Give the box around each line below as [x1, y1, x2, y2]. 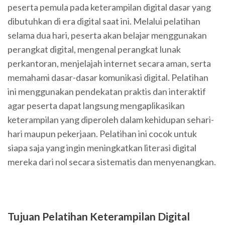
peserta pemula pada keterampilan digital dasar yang [8, 1, 211, 13]
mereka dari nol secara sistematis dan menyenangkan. [8, 156, 216, 167]
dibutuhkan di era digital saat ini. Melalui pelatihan [8, 15, 200, 27]
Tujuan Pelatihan [8, 209, 90, 222]
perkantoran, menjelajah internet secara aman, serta [8, 57, 211, 69]
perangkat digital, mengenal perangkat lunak [8, 43, 181, 55]
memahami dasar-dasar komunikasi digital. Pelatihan [8, 71, 208, 83]
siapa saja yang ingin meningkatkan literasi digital [8, 142, 196, 153]
